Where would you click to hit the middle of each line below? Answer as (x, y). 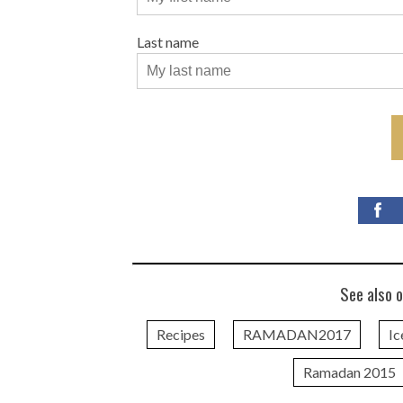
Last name (168, 42)
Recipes (181, 334)
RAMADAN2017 (297, 334)
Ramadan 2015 (349, 372)
